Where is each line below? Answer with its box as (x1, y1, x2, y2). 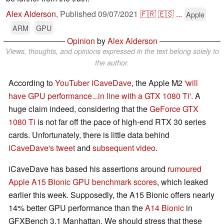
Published (60, 8, 98, 20)
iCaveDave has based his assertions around (8, 162, 167, 174)
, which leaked (157, 175, 208, 187)
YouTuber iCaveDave (55, 76, 131, 88)
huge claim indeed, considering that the (8, 102, 149, 114)
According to (8, 76, 55, 88)
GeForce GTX (149, 102, 198, 114)
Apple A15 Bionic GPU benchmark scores (8, 175, 157, 187)
